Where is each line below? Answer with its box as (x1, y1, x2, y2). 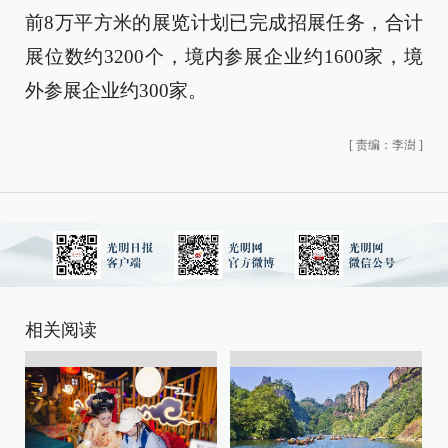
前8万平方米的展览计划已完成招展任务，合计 (25, 12, 423, 33)
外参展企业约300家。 (25, 80, 207, 101)
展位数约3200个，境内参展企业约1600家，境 (25, 46, 423, 67)
